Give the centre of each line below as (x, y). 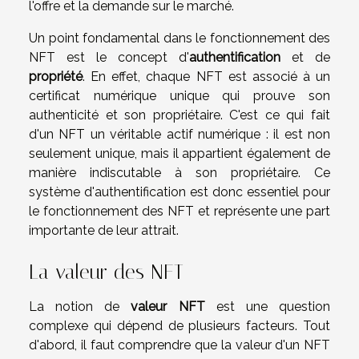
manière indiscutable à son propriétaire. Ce (179, 173)
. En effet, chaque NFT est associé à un (206, 77)
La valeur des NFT (106, 272)
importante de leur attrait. (104, 230)
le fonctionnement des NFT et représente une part (179, 211)
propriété (56, 77)
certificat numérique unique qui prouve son (179, 96)
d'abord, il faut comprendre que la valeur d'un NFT (179, 345)
